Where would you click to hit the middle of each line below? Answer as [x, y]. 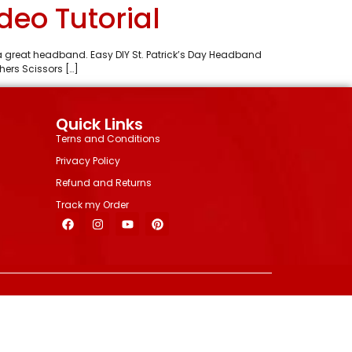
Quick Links [99, 125]
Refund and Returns [104, 183]
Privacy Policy [88, 161]
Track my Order [92, 205]
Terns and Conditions [108, 139]
